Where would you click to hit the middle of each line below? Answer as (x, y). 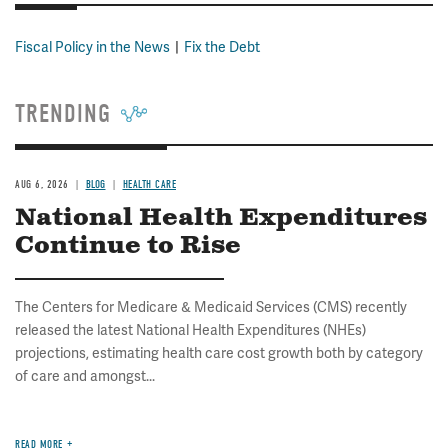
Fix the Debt (222, 48)
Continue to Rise (128, 246)
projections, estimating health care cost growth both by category (219, 354)
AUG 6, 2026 (42, 185)
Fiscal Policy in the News (92, 48)
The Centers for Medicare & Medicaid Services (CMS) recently (211, 308)
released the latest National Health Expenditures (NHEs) (190, 331)
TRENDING (63, 114)
